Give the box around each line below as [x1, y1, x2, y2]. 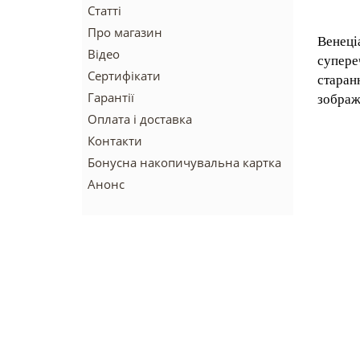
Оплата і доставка [88, 111, 192, 127]
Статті [88, 2, 121, 18]
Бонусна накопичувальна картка [88, 154, 281, 170]
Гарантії [88, 89, 134, 105]
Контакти [88, 133, 142, 149]
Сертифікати [88, 67, 161, 84]
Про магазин [88, 24, 162, 40]
